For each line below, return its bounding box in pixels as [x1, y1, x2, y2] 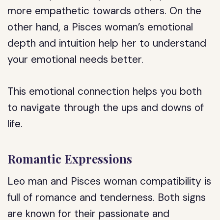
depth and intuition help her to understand [7, 36, 207, 50]
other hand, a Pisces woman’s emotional [7, 20, 193, 34]
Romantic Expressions [7, 151, 133, 166]
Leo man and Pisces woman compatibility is [7, 174, 212, 188]
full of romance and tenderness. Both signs [7, 191, 206, 204]
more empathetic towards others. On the [7, 4, 202, 18]
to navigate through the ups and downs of [7, 101, 204, 114]
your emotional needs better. [7, 53, 144, 66]
